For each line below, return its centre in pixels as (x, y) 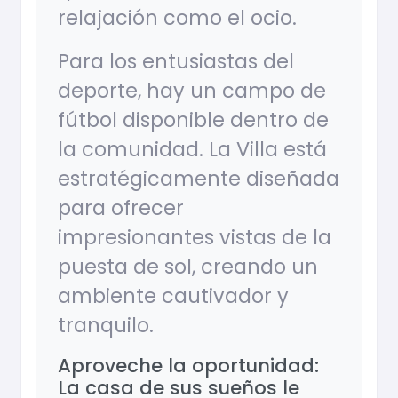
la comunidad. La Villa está (192, 150)
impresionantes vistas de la (195, 238)
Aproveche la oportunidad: (188, 366)
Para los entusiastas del (176, 62)
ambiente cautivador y (173, 296)
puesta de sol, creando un (188, 267)
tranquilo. (106, 326)
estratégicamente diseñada (199, 179)
